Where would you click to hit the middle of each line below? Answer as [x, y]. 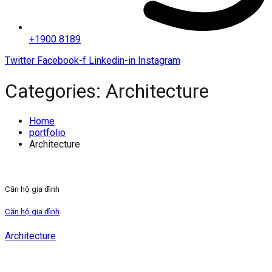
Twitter [20, 61]
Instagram [159, 61]
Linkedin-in [112, 61]
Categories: [55, 91]
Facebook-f [62, 61]
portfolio [47, 133]
